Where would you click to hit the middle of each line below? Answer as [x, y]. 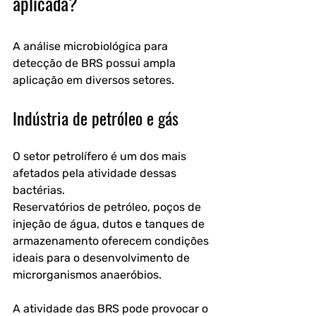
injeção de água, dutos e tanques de [110, 224]
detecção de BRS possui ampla [96, 63]
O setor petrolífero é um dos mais [101, 156]
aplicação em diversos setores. [93, 80]
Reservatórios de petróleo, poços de [108, 207]
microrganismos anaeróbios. [87, 275]
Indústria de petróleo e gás [96, 118]
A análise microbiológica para [92, 46]
